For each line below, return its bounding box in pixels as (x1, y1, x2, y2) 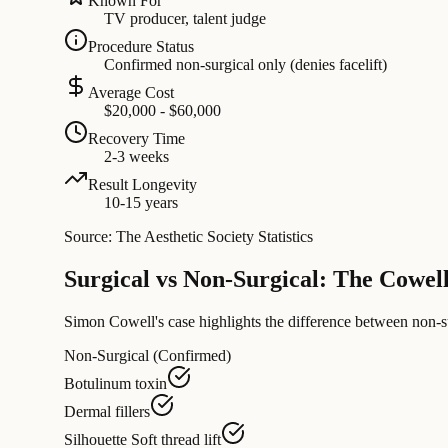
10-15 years (104, 194, 178, 212)
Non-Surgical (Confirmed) (64, 347, 231, 365)
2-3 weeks (104, 148, 169, 166)
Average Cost (88, 84, 174, 102)
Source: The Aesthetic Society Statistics (64, 228, 313, 246)
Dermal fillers (64, 403, 150, 421)
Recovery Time (88, 130, 185, 148)
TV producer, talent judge (104, 10, 266, 28)
